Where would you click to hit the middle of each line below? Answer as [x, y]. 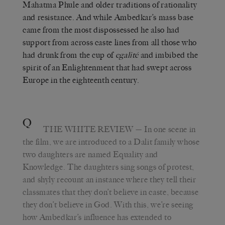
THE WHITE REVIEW [88, 129]
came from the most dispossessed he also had [101, 30]
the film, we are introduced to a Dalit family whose [111, 142]
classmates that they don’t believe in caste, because [111, 192]
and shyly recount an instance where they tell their [109, 179]
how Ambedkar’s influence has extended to [97, 217]
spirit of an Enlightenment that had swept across [107, 67]
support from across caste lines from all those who [110, 42]
